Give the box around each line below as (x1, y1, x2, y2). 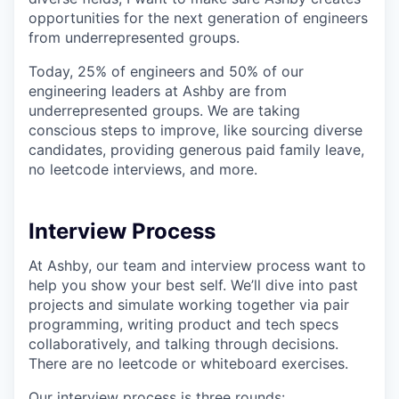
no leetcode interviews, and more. (28, 160, 257, 178)
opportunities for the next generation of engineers (28, 9, 368, 27)
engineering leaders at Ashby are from (28, 82, 287, 100)
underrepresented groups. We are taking (28, 102, 300, 119)
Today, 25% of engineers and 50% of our (28, 62, 304, 80)
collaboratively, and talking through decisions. (28, 335, 338, 353)
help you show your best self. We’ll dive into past (28, 276, 358, 294)
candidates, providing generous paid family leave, (28, 141, 364, 159)
